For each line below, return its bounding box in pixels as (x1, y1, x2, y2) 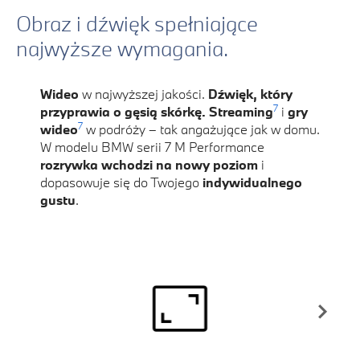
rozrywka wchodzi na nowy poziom (40, 156, 258, 174)
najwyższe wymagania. (16, 35, 228, 63)
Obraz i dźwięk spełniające (16, 10, 258, 38)
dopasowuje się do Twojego (40, 174, 202, 191)
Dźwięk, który (208, 85, 292, 103)
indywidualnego (202, 174, 302, 191)
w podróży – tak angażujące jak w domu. (83, 121, 320, 138)
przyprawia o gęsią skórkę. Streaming (40, 103, 273, 121)
